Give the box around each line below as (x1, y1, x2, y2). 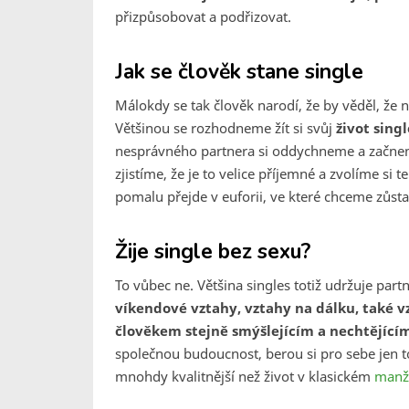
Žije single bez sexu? (115, 237, 310, 266)
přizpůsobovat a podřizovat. (115, 7, 291, 26)
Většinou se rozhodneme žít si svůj (115, 119, 336, 137)
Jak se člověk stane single (115, 58, 363, 86)
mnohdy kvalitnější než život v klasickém (115, 367, 374, 385)
